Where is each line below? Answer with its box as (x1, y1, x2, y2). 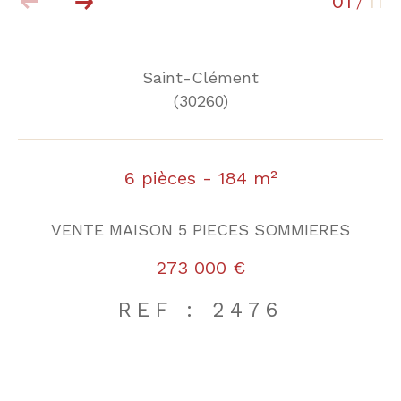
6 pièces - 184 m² (124, 167, 277, 190)
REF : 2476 (117, 297, 284, 322)
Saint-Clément (142, 68, 259, 88)
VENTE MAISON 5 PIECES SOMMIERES (51, 219, 350, 239)
